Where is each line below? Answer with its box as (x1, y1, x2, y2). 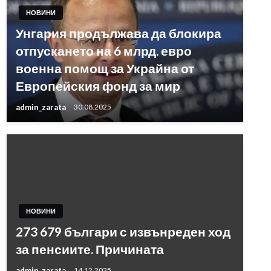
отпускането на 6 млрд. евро (15, 43, 192, 58)
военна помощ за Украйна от (15, 60, 194, 76)
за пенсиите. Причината (15, 241, 164, 256)
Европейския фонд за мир (15, 78, 180, 93)
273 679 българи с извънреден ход (15, 224, 230, 239)
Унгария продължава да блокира (15, 25, 221, 41)
